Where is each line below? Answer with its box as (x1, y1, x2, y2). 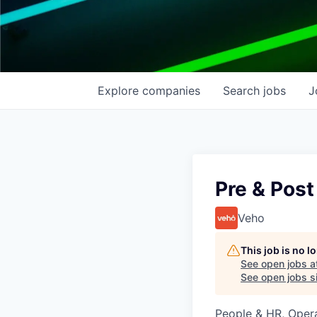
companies (142, 83, 200, 98)
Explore (98, 83, 142, 98)
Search (223, 83, 263, 98)
